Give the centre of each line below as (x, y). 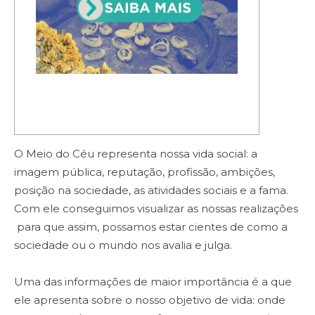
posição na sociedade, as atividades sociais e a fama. (151, 191)
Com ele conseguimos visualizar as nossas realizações (156, 209)
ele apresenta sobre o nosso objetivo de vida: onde (150, 300)
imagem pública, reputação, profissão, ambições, (144, 172)
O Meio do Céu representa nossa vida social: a (136, 154)
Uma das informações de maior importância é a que (153, 282)
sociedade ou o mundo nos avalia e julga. (123, 245)
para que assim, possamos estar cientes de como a (151, 227)
